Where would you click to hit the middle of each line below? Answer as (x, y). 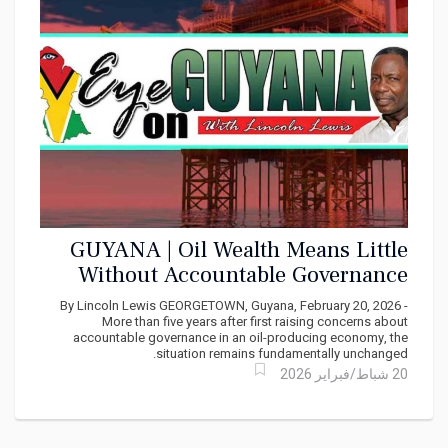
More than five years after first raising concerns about (255, 321)
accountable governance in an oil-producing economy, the (240, 337)
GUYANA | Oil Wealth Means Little (239, 249)
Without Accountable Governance (243, 274)
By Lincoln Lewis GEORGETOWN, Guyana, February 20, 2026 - (234, 305)
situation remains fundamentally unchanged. (282, 353)
